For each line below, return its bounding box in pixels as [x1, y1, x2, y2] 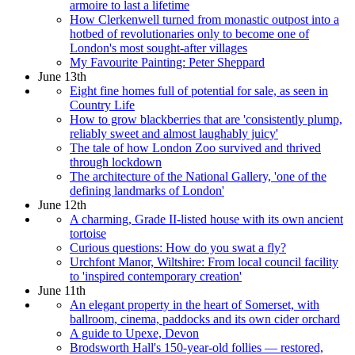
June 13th [38, 69, 86, 83]
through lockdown [70, 155, 162, 169]
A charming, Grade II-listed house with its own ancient [70, 212, 343, 226]
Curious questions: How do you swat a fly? [70, 240, 286, 254]
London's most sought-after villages [70, 40, 247, 55]
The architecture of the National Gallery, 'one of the [70, 169, 326, 183]
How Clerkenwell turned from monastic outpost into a [70, 12, 339, 26]
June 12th [38, 197, 86, 212]
